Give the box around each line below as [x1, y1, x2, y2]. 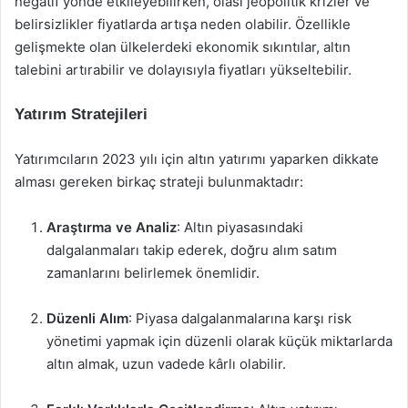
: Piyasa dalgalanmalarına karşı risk [128, 310, 352, 327]
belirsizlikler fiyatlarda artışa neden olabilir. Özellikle [15, 15, 351, 33]
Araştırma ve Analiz [46, 219, 177, 236]
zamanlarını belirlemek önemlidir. [46, 264, 260, 281]
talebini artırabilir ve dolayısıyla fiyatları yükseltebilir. [15, 61, 352, 78]
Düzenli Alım [46, 310, 128, 327]
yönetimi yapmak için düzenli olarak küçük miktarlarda [46, 332, 393, 350]
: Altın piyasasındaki [177, 219, 303, 236]
